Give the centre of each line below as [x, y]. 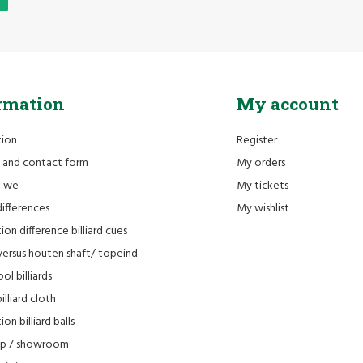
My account [288, 104]
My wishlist [263, 209]
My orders [261, 164]
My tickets [263, 186]
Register [257, 141]
